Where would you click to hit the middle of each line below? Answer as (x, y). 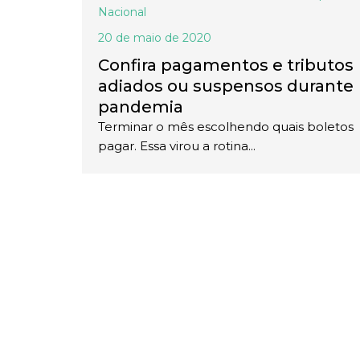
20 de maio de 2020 (155, 38)
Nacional (122, 12)
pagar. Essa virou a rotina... (177, 146)
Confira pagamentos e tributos (226, 65)
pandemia (141, 107)
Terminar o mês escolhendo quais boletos (226, 127)
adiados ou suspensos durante (226, 86)
